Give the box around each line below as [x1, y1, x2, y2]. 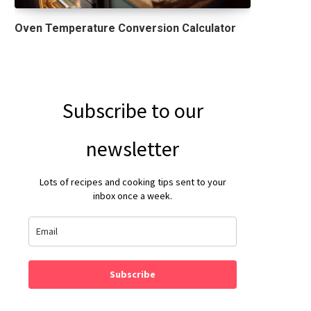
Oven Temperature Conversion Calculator [15, 21, 236, 35]
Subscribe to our [62, 96, 203, 124]
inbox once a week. [93, 189, 172, 202]
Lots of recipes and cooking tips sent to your [39, 175, 226, 188]
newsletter [86, 135, 179, 162]
